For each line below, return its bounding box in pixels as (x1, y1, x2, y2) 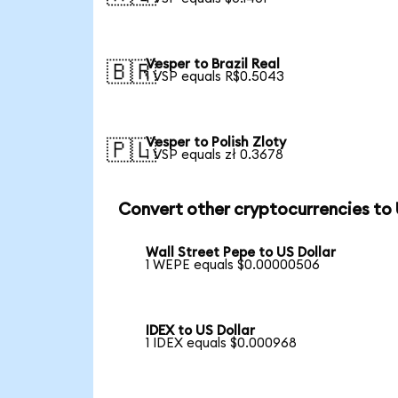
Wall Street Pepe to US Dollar (146, 246, 337, 260)
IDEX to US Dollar (146, 324, 256, 338)
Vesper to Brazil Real (146, 58, 281, 72)
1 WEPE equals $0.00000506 (146, 259, 321, 273)
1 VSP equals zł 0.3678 (146, 147, 284, 162)
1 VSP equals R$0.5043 (146, 70, 285, 84)
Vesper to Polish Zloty (146, 135, 287, 149)
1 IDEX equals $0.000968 (146, 337, 298, 351)
